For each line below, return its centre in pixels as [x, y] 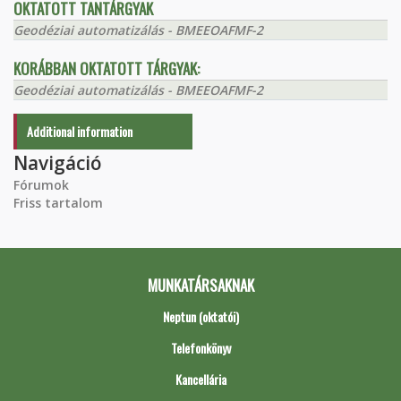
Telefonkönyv [200, 347]
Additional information [80, 131]
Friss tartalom [58, 202]
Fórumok [41, 184]
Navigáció [58, 162]
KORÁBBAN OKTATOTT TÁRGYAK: [107, 68]
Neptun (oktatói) [200, 316]
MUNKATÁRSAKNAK [200, 285]
